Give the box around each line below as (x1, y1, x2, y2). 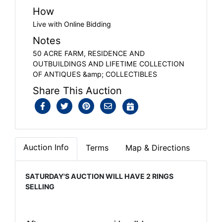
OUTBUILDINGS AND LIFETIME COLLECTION (33, 59, 184, 68)
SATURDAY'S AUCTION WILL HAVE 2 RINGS (25, 171, 173, 180)
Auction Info (23, 142, 69, 152)
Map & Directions (125, 142, 190, 153)
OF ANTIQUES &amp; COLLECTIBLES (33, 69, 157, 78)
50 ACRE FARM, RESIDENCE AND (33, 49, 145, 57)
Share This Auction (33, 84, 122, 97)
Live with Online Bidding (33, 19, 111, 28)
